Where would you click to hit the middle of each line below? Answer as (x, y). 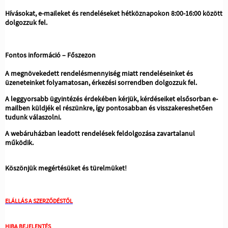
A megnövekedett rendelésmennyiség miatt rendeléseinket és (99, 73)
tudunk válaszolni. (33, 117)
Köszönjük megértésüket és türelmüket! (66, 168)
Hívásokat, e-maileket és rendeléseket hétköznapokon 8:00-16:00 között (114, 13)
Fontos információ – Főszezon (50, 55)
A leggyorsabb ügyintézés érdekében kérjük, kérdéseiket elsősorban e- (111, 98)
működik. (19, 142)
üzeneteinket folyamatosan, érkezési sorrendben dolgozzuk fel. (101, 82)
